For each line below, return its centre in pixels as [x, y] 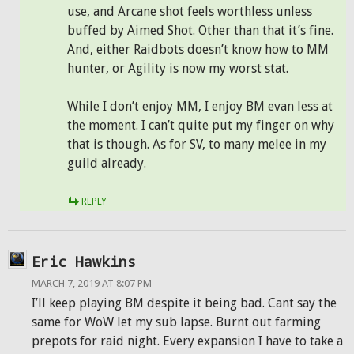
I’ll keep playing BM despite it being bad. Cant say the [184, 303]
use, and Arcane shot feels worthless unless [190, 11]
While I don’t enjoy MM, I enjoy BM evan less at [200, 106]
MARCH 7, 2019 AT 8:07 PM [92, 283]
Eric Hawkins [84, 262]
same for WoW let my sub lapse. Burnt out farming [176, 322]
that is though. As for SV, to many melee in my [197, 144]
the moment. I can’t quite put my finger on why [201, 125]
